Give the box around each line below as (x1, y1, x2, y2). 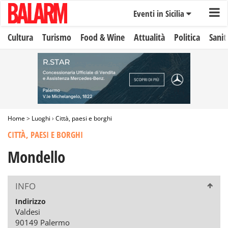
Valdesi (15, 207, 40, 217)
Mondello (8, 146, 65, 167)
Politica (174, 31, 200, 43)
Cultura (8, 31, 33, 43)
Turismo (42, 31, 71, 43)
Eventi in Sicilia (133, 8, 186, 19)
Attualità (134, 31, 165, 43)
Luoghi (32, 114, 50, 123)
